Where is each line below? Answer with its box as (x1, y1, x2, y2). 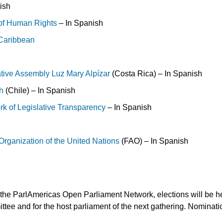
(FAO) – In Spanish (119, 136, 189, 145)
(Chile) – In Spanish (3, 86, 76, 95)
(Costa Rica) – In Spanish (110, 69, 203, 78)
